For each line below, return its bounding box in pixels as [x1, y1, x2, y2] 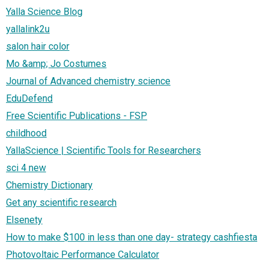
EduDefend [6, 92, 53, 104]
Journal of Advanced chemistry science [6, 75, 170, 87]
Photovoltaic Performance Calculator [6, 248, 159, 260]
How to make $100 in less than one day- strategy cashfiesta [6, 231, 257, 243]
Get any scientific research [6, 196, 117, 208]
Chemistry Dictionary [6, 179, 93, 191]
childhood [6, 127, 47, 139]
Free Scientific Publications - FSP [6, 109, 147, 121]
